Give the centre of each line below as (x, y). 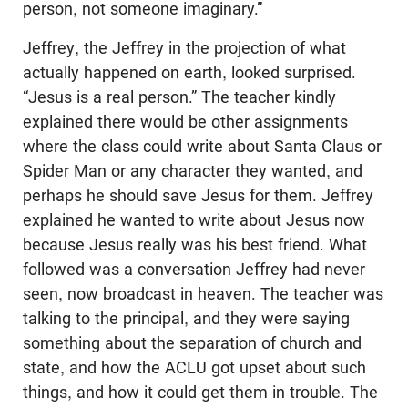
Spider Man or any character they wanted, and (193, 171)
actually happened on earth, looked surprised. (189, 72)
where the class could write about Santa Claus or (202, 146)
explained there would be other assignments (185, 122)
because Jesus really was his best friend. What (195, 245)
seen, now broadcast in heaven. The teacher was (203, 294)
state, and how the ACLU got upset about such (194, 367)
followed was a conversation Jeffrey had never (194, 269)
